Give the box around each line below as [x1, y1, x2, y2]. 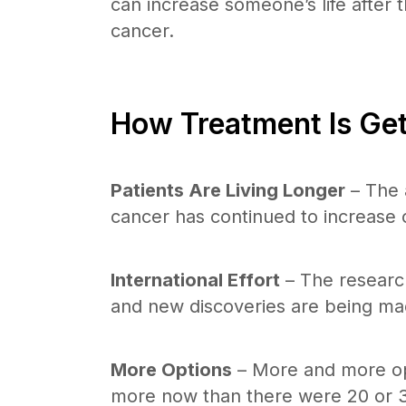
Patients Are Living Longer [111, 179, 345, 201]
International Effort [111, 269, 280, 291]
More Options [111, 359, 232, 381]
